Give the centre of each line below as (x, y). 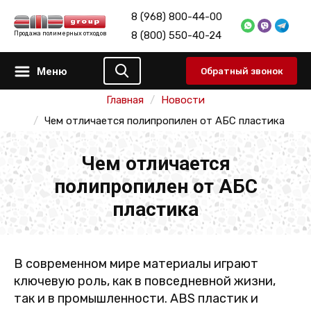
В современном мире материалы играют (136, 264)
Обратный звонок (242, 71)
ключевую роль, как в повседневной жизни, (145, 281)
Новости (183, 100)
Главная (125, 100)
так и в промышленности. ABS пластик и (136, 299)
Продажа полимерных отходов (60, 34)
